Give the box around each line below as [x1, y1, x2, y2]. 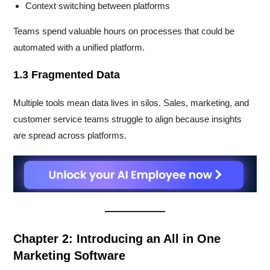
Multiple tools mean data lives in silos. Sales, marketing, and [13, 98, 250, 108]
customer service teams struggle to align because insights [13, 114, 242, 125]
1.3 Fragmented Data [13, 69, 121, 81]
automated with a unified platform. [13, 42, 145, 53]
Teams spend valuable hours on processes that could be [13, 26, 235, 37]
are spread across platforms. [13, 130, 127, 141]
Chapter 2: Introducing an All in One [13, 231, 221, 245]
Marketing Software [13, 248, 126, 262]
